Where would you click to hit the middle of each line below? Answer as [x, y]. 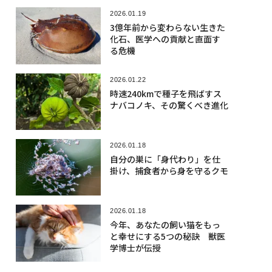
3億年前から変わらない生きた [167, 28]
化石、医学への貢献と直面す [165, 39]
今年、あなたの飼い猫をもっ [165, 225]
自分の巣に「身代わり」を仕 [165, 159]
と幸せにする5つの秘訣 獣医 [167, 236]
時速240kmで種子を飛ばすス [165, 93]
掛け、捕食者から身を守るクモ [169, 170]
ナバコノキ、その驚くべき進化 [169, 105]
